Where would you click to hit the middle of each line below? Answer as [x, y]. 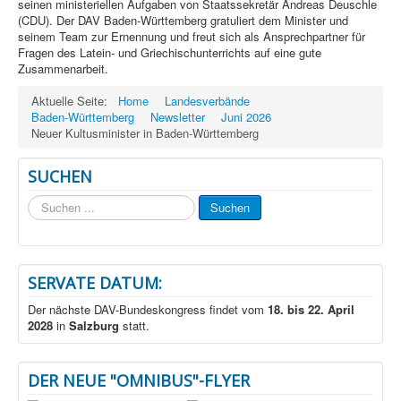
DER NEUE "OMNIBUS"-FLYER [139, 380]
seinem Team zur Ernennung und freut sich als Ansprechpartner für [192, 36]
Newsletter [178, 116]
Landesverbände [207, 100]
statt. [134, 325]
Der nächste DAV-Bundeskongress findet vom [148, 309]
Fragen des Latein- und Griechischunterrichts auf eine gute [170, 52]
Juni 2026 [246, 116]
